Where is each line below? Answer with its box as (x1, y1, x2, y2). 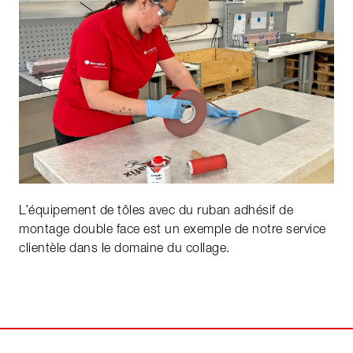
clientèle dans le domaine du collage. (19, 240, 230, 255)
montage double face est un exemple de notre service (19, 221, 326, 236)
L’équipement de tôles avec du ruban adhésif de (19, 202, 293, 217)
